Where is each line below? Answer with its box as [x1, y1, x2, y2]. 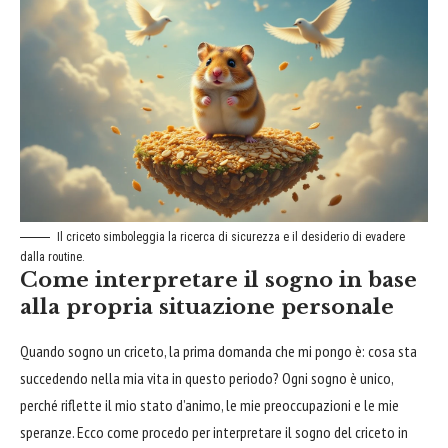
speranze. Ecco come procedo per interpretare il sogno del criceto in [20, 422, 408, 443]
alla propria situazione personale [20, 294, 394, 321]
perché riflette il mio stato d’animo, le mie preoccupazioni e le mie [20, 395, 399, 416]
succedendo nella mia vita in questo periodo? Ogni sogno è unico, [20, 368, 393, 389]
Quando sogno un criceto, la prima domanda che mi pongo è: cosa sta [20, 341, 417, 362]
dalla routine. [20, 250, 85, 265]
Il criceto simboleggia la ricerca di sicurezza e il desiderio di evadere [57, 230, 405, 245]
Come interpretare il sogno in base [20, 267, 417, 294]
